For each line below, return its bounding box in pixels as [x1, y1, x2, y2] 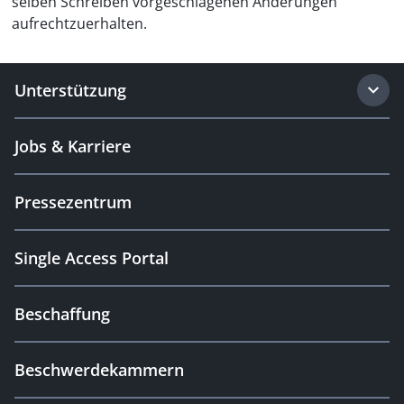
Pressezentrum [14, 191, 132, 213]
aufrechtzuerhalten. [12, 14, 147, 33]
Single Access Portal [14, 247, 169, 269]
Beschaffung [14, 303, 110, 325]
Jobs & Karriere [14, 135, 131, 157]
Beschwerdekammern [14, 359, 184, 381]
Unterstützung [14, 79, 126, 101]
